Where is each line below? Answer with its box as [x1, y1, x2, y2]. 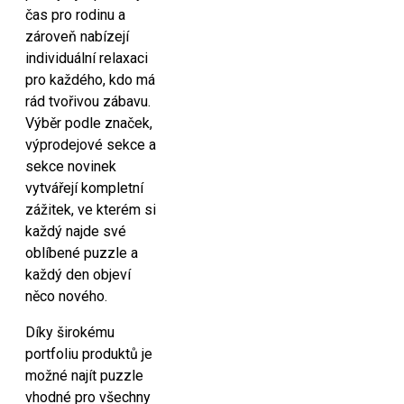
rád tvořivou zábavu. [25, 93, 151, 110]
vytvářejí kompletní [25, 179, 143, 197]
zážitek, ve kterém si [25, 201, 156, 218]
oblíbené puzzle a [25, 244, 138, 262]
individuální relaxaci [25, 50, 148, 67]
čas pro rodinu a [25, 6, 125, 23]
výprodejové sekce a [25, 136, 156, 153]
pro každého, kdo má [25, 71, 155, 88]
